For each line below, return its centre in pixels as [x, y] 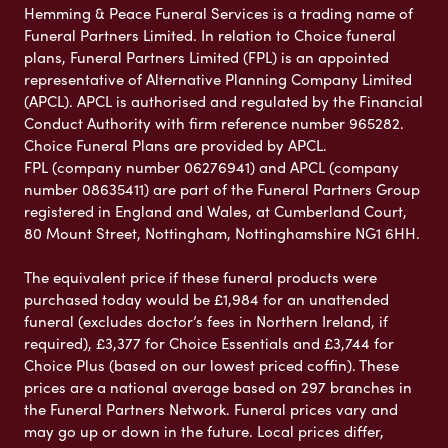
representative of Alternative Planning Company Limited [218, 79]
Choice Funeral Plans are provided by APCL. [175, 145]
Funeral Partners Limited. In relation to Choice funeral [210, 35]
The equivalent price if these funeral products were [200, 277]
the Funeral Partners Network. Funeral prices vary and [211, 409]
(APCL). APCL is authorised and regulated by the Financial [223, 101]
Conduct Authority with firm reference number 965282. [214, 123]
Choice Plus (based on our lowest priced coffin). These [211, 365]
